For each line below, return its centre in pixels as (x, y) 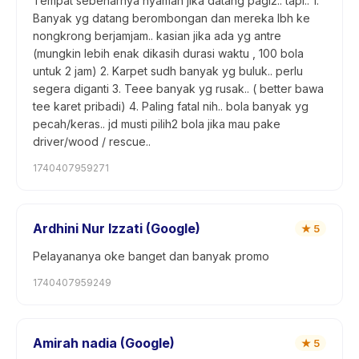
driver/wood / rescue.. (92, 141)
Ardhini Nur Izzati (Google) (117, 228)
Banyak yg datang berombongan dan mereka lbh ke (171, 18)
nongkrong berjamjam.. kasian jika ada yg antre (157, 36)
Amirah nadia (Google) (104, 343)
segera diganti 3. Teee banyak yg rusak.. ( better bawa (178, 89)
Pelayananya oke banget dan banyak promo (151, 256)
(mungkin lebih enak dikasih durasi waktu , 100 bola (168, 53)
